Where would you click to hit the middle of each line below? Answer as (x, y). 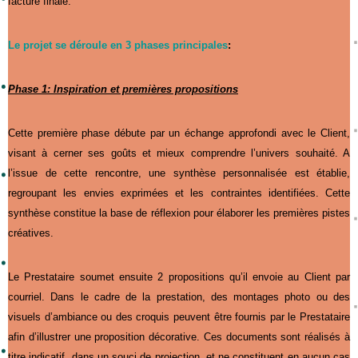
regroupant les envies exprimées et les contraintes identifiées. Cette (179, 193)
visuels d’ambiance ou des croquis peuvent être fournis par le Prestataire (179, 316)
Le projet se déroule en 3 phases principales (118, 45)
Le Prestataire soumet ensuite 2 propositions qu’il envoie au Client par (179, 276)
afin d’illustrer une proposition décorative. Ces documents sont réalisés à (179, 336)
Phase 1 (28, 89)
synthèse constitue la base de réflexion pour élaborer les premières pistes (179, 213)
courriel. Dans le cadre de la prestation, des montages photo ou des (179, 296)
